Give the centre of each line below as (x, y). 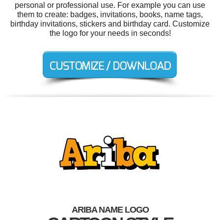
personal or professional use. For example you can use (110, 5)
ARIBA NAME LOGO (110, 210)
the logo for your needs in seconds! (110, 33)
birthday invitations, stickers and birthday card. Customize (110, 24)
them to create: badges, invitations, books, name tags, (110, 15)
